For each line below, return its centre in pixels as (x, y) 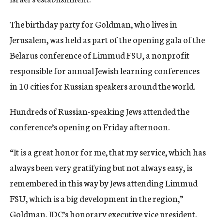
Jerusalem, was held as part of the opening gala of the (107, 39)
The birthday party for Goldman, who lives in (93, 24)
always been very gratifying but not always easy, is (101, 167)
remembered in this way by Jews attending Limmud (104, 183)
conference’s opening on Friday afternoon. (90, 126)
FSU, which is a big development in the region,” (96, 198)
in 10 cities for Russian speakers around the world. (102, 86)
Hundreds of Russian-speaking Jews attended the (100, 111)
